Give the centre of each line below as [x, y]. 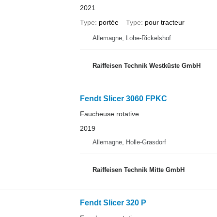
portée [108, 22]
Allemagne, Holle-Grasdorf [129, 142]
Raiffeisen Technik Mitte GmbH [138, 170]
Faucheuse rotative [109, 114]
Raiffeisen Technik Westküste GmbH [146, 66]
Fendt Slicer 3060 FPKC [123, 98]
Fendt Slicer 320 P [113, 202]
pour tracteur [164, 22]
